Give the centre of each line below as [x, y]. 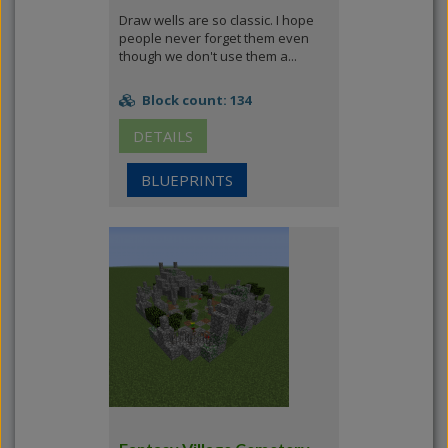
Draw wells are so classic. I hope [216, 20]
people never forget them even [214, 38]
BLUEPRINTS [187, 180]
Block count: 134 [195, 100]
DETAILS [163, 136]
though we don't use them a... [208, 56]
